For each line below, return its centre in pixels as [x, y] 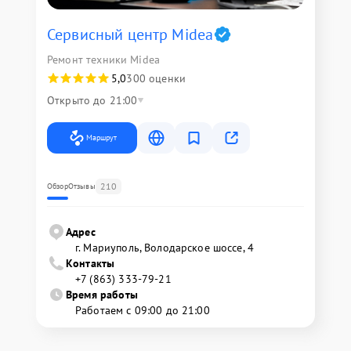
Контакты [90, 263]
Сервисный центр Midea [130, 34]
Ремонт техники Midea [103, 60]
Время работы [102, 295]
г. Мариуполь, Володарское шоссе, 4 [165, 248]
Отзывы [81, 186]
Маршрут [101, 138]
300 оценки [156, 78]
